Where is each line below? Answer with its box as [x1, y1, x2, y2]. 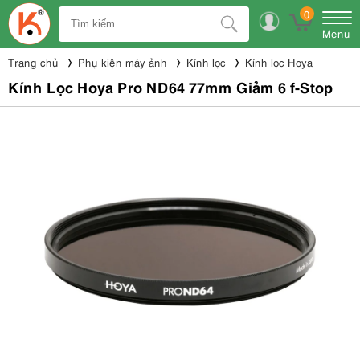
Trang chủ [8, 55, 59, 69]
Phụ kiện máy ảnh [78, 55, 167, 69]
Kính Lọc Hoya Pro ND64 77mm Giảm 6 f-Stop [8, 76, 333, 96]
